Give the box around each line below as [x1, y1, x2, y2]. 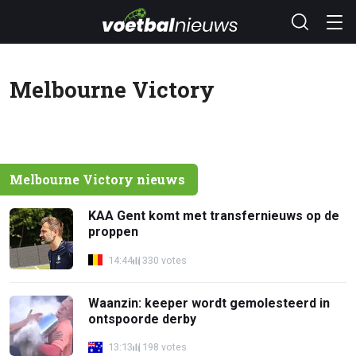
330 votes [141, 253, 187, 266]
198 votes [141, 341, 187, 354]
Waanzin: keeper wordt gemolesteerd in [88, 295, 331, 311]
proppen [88, 224, 139, 239]
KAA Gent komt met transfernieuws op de [88, 208, 340, 223]
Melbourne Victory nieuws [10, 170, 185, 188]
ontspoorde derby [88, 311, 197, 327]
